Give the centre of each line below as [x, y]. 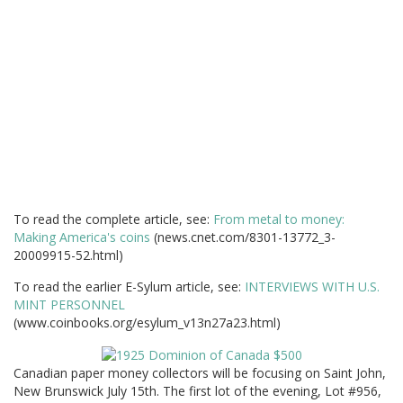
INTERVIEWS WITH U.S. [312, 286]
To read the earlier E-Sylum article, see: [129, 286]
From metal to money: [279, 219]
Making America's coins [84, 237]
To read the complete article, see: [113, 219]
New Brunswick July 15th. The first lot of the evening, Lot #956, [197, 391]
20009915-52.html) [68, 255]
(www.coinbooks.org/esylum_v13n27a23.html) [147, 322]
